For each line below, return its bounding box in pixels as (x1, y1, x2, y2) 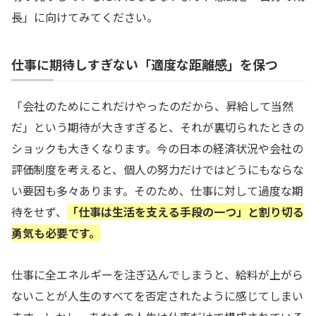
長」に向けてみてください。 (11, 8, 158, 26)
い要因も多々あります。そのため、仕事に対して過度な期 (11, 182, 303, 200)
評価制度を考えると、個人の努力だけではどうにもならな (11, 161, 304, 178)
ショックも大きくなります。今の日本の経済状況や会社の (11, 140, 303, 157)
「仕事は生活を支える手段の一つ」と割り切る (67, 203, 304, 221)
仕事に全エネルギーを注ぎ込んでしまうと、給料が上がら (11, 266, 303, 284)
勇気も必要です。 (11, 224, 100, 242)
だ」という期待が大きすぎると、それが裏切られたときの (11, 119, 304, 136)
